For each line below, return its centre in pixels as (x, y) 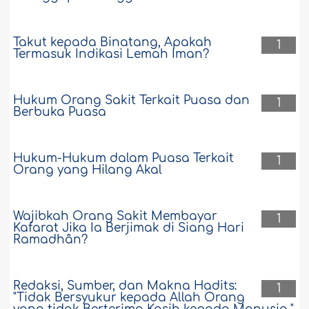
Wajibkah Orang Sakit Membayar (116, 217)
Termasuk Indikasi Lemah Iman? (111, 54)
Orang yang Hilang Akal (88, 170)
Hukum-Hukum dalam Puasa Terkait (124, 159)
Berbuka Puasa (60, 112)
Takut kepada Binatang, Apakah (113, 43)
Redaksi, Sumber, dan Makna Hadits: (125, 286)
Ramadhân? (51, 240)
